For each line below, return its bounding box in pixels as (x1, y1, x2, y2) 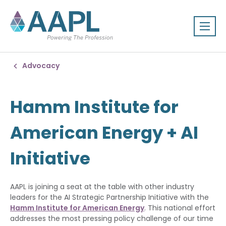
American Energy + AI (10, 121, 198, 145)
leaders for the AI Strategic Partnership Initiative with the (10, 192, 209, 202)
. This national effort (144, 203, 215, 213)
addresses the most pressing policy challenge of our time (10, 213, 213, 223)
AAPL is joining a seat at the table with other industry (10, 182, 194, 192)
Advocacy (22, 61, 60, 71)
